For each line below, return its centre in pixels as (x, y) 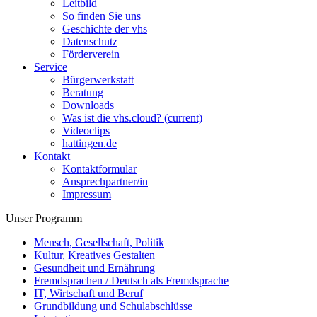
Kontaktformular (99, 169)
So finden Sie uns (102, 16)
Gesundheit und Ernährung (94, 268)
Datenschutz (90, 41)
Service (51, 67)
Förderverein (91, 54)
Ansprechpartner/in (105, 181)
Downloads (88, 105)
